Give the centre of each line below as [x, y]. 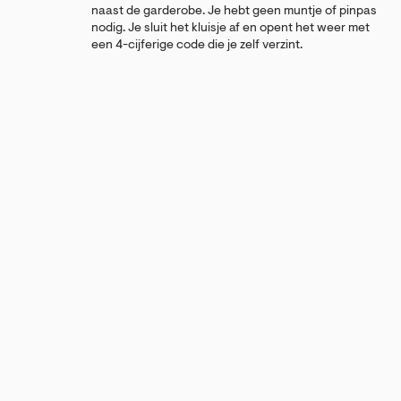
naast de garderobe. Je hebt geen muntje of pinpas [234, 11]
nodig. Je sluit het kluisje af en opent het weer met [230, 28]
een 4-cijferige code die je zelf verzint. [200, 45]
